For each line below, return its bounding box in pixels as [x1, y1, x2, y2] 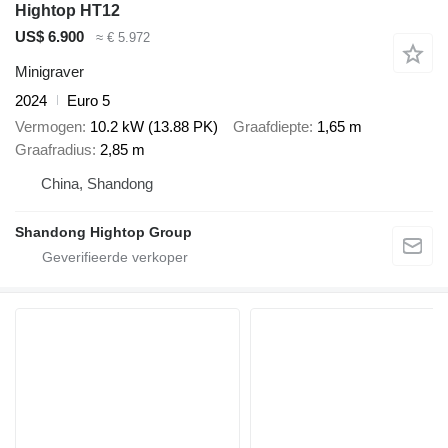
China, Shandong [41, 175, 153, 193]
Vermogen [15, 118, 82, 136]
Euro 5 [67, 91, 110, 109]
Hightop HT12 [15, 2, 120, 20]
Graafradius [15, 141, 92, 159]
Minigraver [15, 62, 84, 80]
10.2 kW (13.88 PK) [90, 118, 218, 136]
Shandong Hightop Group [15, 224, 192, 241]
